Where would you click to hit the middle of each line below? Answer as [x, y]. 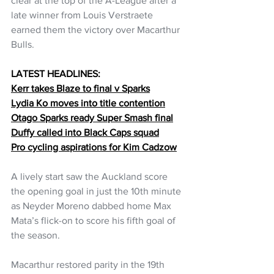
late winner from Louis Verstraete [83, 15]
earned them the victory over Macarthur [97, 30]
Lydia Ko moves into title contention [88, 103]
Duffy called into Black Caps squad [85, 133]
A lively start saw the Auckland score [91, 177]
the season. [35, 235]
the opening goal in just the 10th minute [97, 191]
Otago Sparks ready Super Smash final [92, 118]
